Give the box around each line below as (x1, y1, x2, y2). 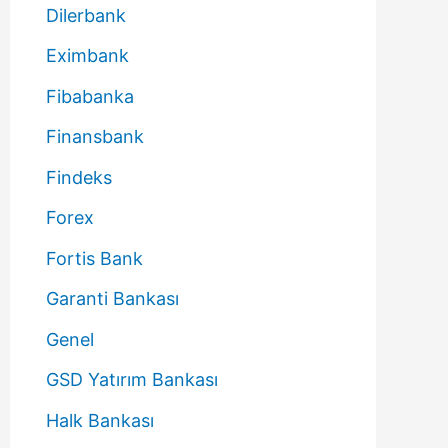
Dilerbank (46, 4, 126, 26)
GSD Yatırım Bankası (46, 369, 218, 390)
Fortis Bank (46, 247, 143, 269)
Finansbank (46, 126, 144, 147)
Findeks (46, 166, 112, 188)
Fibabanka (46, 85, 134, 107)
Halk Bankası (46, 409, 154, 431)
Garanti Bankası (46, 288, 179, 309)
